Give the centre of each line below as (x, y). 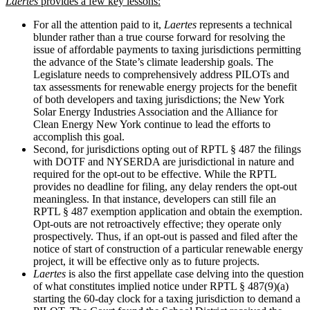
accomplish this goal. (79, 136)
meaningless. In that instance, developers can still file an (155, 199)
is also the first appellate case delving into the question (185, 273)
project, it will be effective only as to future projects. (146, 261)
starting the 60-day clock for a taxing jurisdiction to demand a (167, 298)
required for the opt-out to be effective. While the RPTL (155, 174)
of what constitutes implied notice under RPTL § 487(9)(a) (161, 286)
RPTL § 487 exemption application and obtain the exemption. (168, 211)
